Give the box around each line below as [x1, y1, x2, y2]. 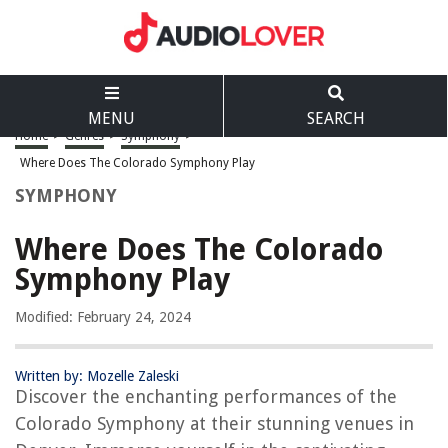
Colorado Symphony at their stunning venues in [15, 413, 414, 434]
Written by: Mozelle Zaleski [15, 368, 179, 384]
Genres [65, 129, 104, 143]
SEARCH [306, 109, 365, 128]
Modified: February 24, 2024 [15, 309, 191, 325]
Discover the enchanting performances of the [15, 386, 397, 407]
